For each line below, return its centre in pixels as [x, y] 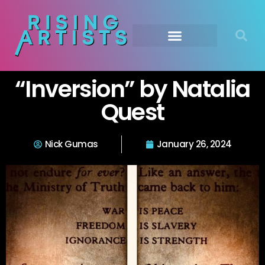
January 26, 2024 [194, 144]
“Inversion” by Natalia [132, 89]
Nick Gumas [71, 144]
